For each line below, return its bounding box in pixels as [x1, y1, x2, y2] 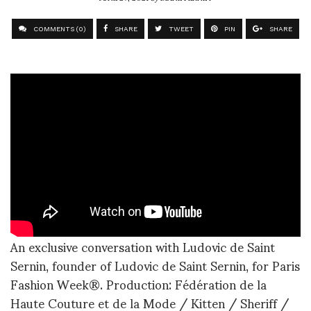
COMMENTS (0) [31, 25, 86, 33]
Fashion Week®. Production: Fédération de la [10, 265, 267, 303]
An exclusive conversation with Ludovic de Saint [10, 228, 275, 265]
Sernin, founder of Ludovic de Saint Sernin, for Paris [10, 246, 300, 284]
